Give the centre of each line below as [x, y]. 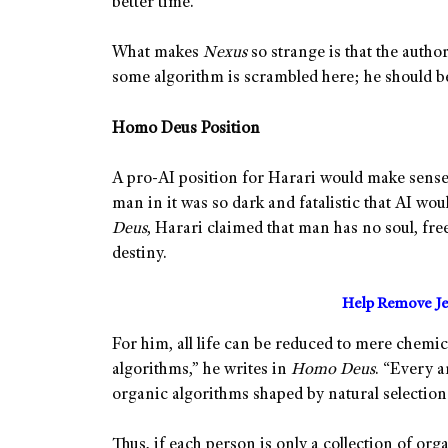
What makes [157, 54]
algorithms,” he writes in [201, 370]
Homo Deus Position [186, 129]
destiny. [139, 255]
